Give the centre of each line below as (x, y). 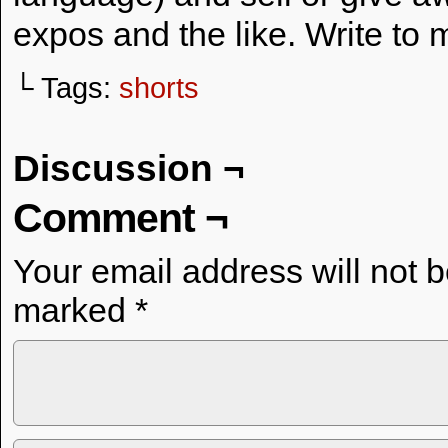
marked (74, 310)
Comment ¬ (120, 218)
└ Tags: (66, 88)
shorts (159, 88)
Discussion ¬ (129, 168)
